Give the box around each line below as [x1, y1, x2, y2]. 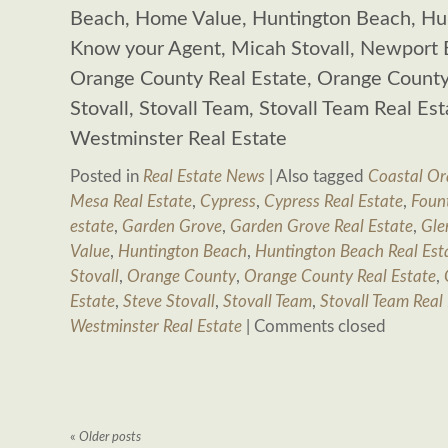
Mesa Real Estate [70, 193, 192, 210]
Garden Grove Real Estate [230, 218, 413, 235]
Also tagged [273, 168, 368, 185]
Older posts [76, 431, 141, 444]
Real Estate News [143, 168, 265, 185]
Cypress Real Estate [264, 193, 403, 210]
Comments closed [254, 318, 386, 335]
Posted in [70, 168, 143, 185]
